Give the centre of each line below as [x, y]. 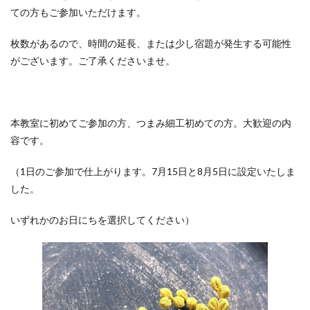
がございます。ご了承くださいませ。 [93, 61]
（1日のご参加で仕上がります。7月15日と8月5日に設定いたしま [153, 171]
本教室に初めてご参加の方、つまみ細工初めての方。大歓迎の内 [151, 123]
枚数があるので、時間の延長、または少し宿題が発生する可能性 [151, 43]
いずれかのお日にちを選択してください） [102, 220]
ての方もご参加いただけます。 [78, 12]
